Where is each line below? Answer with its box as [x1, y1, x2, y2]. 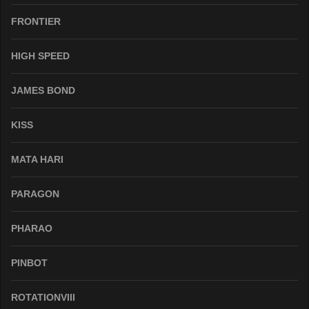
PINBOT [11, 257, 48, 268]
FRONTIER [11, 15, 61, 27]
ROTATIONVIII [11, 291, 75, 303]
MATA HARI [11, 153, 63, 165]
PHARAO [11, 222, 52, 234]
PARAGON [11, 188, 59, 199]
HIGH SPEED [11, 50, 70, 61]
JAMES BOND [11, 84, 75, 96]
